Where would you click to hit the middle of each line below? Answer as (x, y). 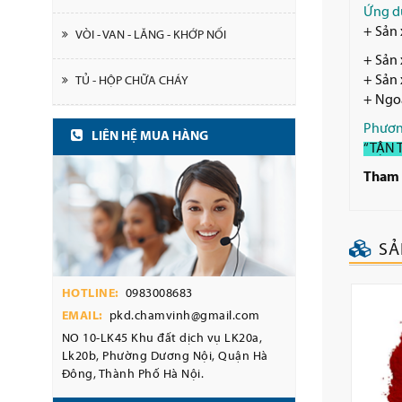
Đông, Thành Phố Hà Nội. (133, 375)
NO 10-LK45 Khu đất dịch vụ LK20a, (162, 339)
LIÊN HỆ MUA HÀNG (149, 137)
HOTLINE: (90, 294)
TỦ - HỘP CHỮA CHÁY (131, 81)
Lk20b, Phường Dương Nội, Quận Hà (165, 357)
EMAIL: (82, 316)
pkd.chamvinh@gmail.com (184, 316)
